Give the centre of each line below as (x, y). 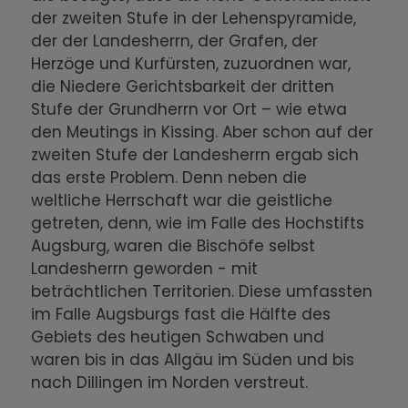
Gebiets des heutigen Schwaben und (178, 337)
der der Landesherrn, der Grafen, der (175, 41)
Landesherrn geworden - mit (145, 269)
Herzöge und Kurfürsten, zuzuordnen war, (191, 64)
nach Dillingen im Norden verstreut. (174, 383)
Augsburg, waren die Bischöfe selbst (173, 246)
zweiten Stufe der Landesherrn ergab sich (195, 155)
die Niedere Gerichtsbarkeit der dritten (183, 87)
